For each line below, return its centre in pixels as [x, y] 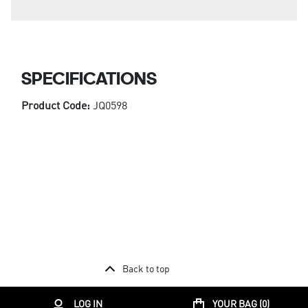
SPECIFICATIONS [89, 78]
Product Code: [57, 106]
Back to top [146, 269]
